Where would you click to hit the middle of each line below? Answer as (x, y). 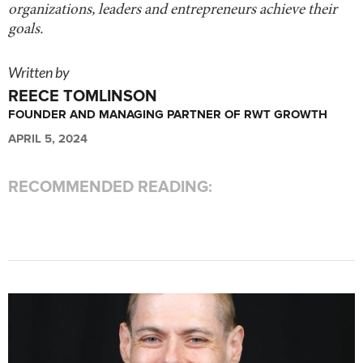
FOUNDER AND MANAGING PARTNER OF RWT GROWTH (168, 114)
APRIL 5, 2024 (48, 138)
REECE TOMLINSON (83, 96)
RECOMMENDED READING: (110, 187)
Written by (39, 72)
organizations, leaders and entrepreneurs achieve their (173, 10)
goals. (26, 29)
